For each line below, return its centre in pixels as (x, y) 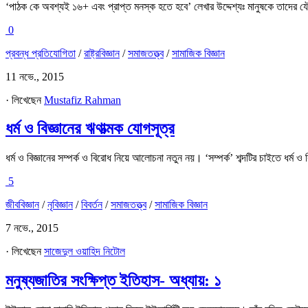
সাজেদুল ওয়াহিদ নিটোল (85, 252)
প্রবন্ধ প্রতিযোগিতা (41, 53)
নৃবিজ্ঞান (60, 205)
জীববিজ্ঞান (22, 205)
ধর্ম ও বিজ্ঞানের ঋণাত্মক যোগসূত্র (90, 129)
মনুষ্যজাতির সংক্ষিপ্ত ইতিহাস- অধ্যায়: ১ (113, 281)
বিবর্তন (92, 205)
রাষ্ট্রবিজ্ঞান (102, 53)
